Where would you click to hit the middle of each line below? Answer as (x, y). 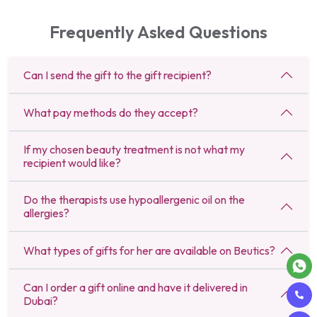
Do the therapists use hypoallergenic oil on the (134, 200)
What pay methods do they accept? (111, 112)
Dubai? (41, 301)
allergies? (46, 213)
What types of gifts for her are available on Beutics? (149, 250)
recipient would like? (72, 163)
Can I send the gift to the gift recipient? (117, 75)
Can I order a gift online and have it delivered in (136, 288)
